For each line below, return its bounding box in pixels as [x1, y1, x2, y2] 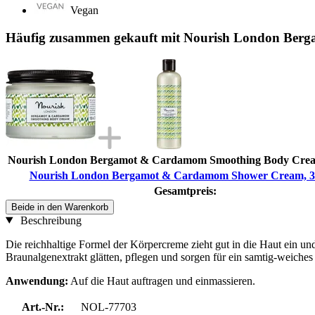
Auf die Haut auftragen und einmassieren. [68, 274, 255, 287]
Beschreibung [17, 214, 82, 226]
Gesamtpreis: [153, 184, 217, 197]
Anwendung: [6, 274, 68, 287]
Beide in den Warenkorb [11, 201, 108, 212]
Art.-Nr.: [22, 300, 64, 313]
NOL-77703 [81, 300, 136, 313]
